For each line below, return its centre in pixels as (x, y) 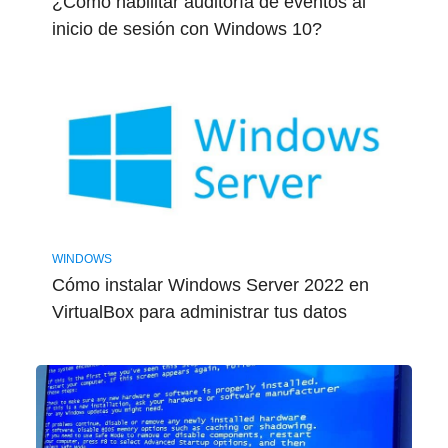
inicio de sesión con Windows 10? (186, 29)
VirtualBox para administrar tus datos (199, 311)
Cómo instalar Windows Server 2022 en (210, 284)
